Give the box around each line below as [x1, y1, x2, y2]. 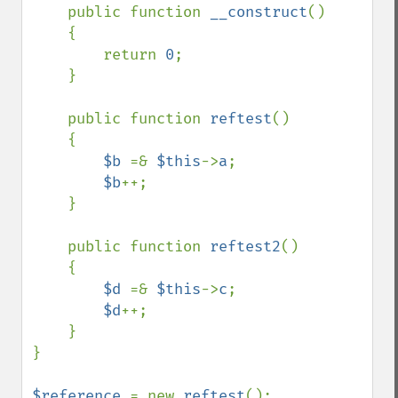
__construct [210, 3, 307, 21]
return [103, 45, 165, 64]
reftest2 [210, 237, 281, 256]
